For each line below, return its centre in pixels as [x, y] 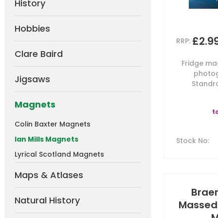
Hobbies [32, 28]
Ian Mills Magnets [46, 139]
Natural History [47, 200]
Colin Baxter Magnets [53, 124]
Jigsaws [32, 79]
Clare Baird [39, 54]
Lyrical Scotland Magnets [59, 154]
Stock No [192, 141]
